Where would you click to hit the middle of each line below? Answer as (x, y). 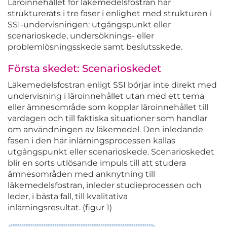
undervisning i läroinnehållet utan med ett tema (106, 96)
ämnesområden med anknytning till (81, 174)
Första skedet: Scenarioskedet (84, 69)
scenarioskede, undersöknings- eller (81, 36)
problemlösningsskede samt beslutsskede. (95, 47)
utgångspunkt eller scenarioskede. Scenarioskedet (111, 152)
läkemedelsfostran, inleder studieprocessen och (105, 185)
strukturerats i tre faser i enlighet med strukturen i (110, 14)
